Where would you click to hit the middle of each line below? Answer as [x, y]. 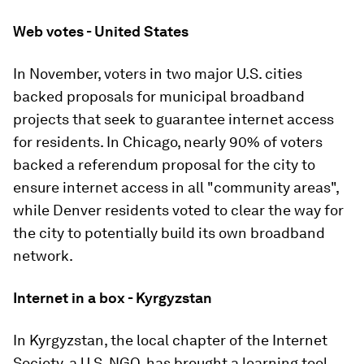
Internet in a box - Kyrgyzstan [113, 298]
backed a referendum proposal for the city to [164, 165]
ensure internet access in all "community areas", [176, 187]
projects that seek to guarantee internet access [173, 119]
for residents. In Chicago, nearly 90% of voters [168, 142]
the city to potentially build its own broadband [169, 233]
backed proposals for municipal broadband [159, 96]
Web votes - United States [101, 31]
